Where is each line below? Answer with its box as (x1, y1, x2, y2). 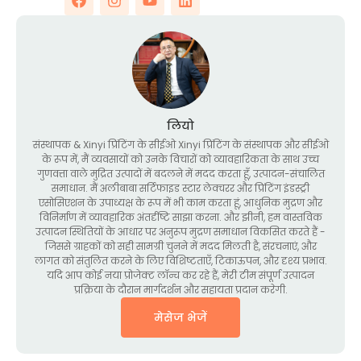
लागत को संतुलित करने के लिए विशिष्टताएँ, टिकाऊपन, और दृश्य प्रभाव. (34, 254, 327, 268)
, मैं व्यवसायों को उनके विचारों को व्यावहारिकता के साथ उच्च (77, 152, 319, 167)
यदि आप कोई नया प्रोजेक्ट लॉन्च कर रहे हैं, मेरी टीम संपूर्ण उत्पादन (47, 268, 314, 283)
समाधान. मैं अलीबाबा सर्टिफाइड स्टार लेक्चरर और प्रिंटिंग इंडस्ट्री (52, 181, 309, 196)
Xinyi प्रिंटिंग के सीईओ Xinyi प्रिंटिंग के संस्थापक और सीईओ (82, 138, 329, 152)
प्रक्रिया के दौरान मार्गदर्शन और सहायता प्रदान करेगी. (73, 283, 288, 297)
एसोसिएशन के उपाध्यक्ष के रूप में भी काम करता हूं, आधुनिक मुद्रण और (39, 196, 322, 210)
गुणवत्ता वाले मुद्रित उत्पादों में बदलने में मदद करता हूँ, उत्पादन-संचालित (36, 167, 325, 181)
